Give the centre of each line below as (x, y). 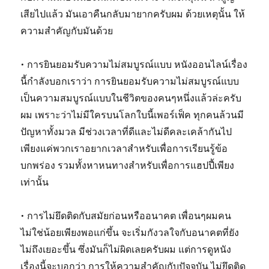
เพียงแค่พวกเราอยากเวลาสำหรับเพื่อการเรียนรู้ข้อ (124, 148)
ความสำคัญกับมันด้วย (67, 30)
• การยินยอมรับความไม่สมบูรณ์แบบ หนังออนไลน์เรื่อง (134, 64)
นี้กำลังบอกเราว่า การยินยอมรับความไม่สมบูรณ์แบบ (130, 81)
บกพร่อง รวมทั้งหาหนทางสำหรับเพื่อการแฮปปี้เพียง (128, 165)
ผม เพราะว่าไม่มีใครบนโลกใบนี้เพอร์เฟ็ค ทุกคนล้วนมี (132, 114)
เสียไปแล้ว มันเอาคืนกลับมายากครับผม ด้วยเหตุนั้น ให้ (133, 14)
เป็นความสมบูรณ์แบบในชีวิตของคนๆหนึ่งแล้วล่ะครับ (131, 98)
